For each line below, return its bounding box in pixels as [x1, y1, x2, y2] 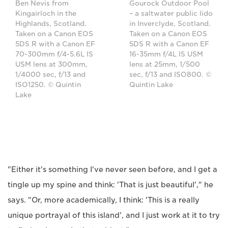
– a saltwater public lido [129, 10, 213, 17]
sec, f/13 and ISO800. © [129, 71, 211, 78]
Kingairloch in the [15, 10, 76, 17]
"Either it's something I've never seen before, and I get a [8, 165, 217, 174]
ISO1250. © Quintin [15, 81, 81, 89]
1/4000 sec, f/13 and [15, 71, 85, 78]
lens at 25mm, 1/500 [129, 61, 200, 68]
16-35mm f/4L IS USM [129, 50, 203, 58]
